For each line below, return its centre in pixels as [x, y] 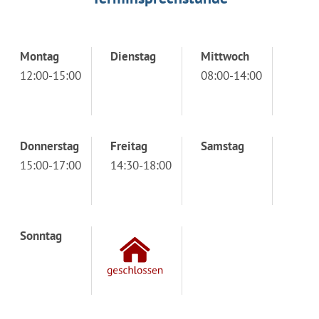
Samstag [223, 146]
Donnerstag [49, 146]
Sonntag [41, 235]
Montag [40, 56]
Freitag [129, 146]
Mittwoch [225, 56]
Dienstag [133, 56]
